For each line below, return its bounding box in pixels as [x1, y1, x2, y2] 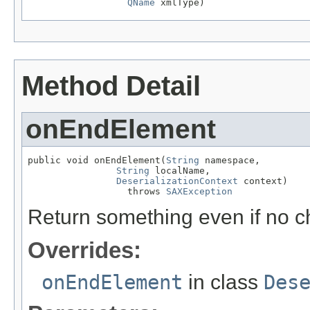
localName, [149, 165, 210, 176]
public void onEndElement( [28, 155, 166, 166]
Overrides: [28, 237, 141, 264]
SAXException [166, 186, 232, 197]
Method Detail [21, 70, 201, 101]
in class [183, 271, 264, 294]
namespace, [199, 155, 260, 166]
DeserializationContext [116, 176, 238, 187]
